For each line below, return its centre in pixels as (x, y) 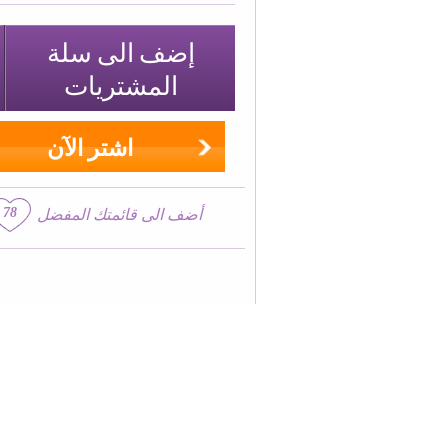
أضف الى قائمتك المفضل (119, 214)
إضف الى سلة (120, 51)
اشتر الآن (90, 146)
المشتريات (120, 84)
